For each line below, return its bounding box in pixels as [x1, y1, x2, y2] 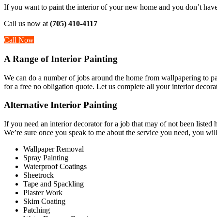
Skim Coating [23, 197, 65, 205]
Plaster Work [23, 188, 62, 197]
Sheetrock [23, 171, 54, 179]
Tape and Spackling [23, 180, 84, 188]
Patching [23, 206, 50, 214]
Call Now [4, 36, 34, 45]
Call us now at [4, 19, 50, 28]
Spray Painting [23, 154, 68, 162]
